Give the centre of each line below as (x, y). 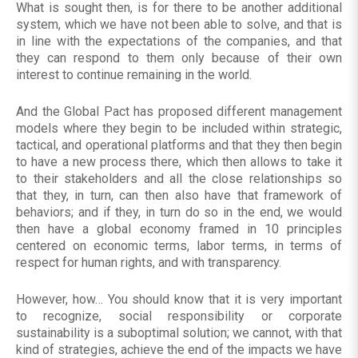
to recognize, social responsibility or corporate (179, 316)
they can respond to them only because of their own (179, 58)
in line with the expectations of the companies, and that (179, 42)
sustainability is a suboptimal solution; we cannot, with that (179, 333)
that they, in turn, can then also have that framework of (179, 196)
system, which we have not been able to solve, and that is (179, 25)
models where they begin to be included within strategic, (179, 129)
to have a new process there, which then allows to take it (179, 162)
